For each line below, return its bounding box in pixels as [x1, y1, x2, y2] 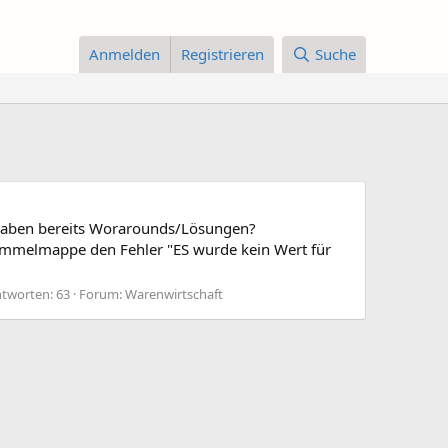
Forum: [79, 284, 125, 303]
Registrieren [181, 44, 265, 65]
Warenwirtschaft [125, 284, 223, 303]
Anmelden [89, 44, 161, 65]
